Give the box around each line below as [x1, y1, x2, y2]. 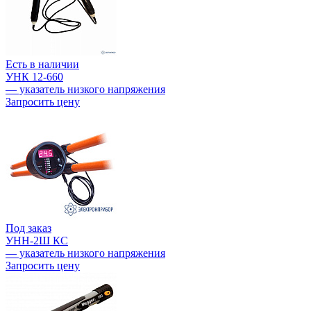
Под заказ [6, 222, 51, 235]
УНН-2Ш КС [6, 235, 68, 247]
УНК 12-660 [6, 71, 63, 83]
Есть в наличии [6, 58, 79, 71]
